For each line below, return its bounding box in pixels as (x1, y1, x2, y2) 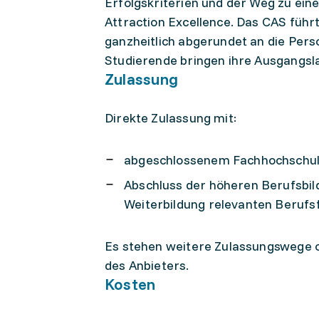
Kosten (105, 274, 156, 294)
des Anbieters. (105, 257, 189, 273)
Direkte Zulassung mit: (105, 110, 236, 126)
